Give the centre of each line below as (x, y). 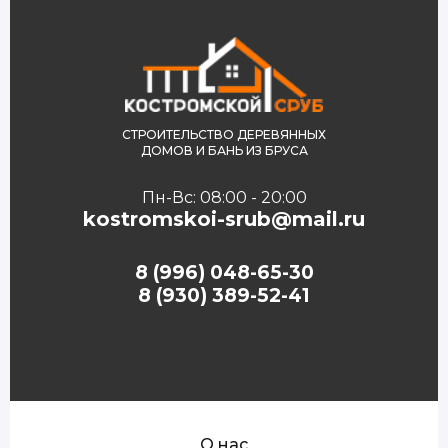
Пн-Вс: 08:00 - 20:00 (224, 197)
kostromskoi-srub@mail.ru (224, 218)
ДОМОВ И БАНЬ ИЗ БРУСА (224, 150)
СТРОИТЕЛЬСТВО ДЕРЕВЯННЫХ (224, 134)
